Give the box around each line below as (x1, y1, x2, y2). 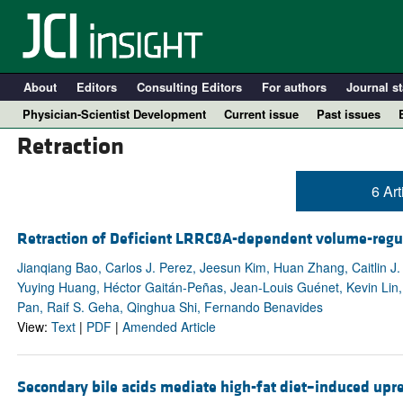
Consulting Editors (136, 78, 242, 95)
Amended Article (121, 318, 216, 336)
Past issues (317, 105, 381, 122)
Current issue (224, 105, 299, 122)
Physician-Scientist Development (22, 105, 206, 122)
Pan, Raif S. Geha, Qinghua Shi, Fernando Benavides (16, 298, 323, 317)
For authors (261, 78, 327, 95)
